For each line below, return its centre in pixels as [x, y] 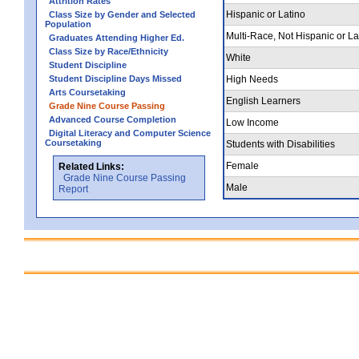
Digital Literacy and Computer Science [130, 133]
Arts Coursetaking [87, 92]
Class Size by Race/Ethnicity [109, 51]
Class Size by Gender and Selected [122, 14]
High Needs [252, 79]
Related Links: [91, 166]
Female [242, 165]
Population [68, 24]
